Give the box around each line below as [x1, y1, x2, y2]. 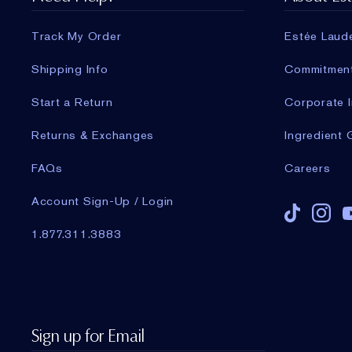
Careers [284, 160, 331, 177]
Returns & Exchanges [31, 127, 155, 144]
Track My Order [31, 28, 122, 45]
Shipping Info [31, 61, 108, 78]
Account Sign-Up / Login [31, 193, 174, 210]
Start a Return [31, 94, 113, 111]
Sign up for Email [31, 325, 145, 347]
